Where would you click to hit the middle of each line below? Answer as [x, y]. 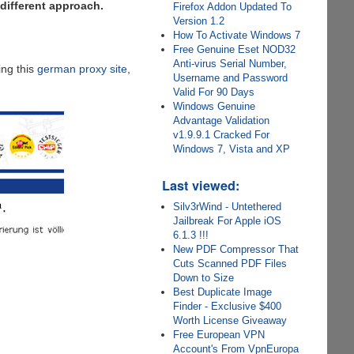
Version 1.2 [199, 21]
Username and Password [231, 78]
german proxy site [83, 69]
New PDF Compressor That [236, 249]
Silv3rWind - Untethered [228, 207]
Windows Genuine [215, 106]
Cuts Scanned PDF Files [230, 264]
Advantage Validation [222, 121]
